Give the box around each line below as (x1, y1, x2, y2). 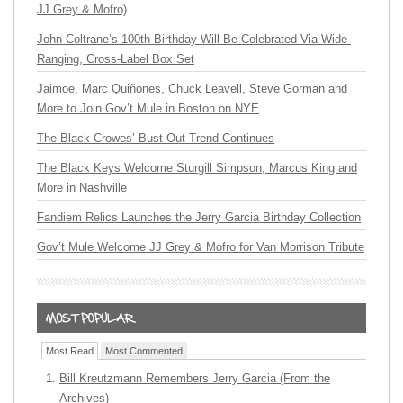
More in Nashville (37, 181, 127, 195)
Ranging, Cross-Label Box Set (37, 52, 194, 67)
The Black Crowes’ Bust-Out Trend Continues (37, 131, 274, 146)
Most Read (46, 345, 94, 357)
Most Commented (105, 345, 183, 357)
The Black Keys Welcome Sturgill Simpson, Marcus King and (37, 161, 357, 175)
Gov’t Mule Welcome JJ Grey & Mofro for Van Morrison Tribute (37, 240, 364, 255)
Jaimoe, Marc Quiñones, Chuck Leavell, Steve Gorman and (37, 82, 347, 96)
